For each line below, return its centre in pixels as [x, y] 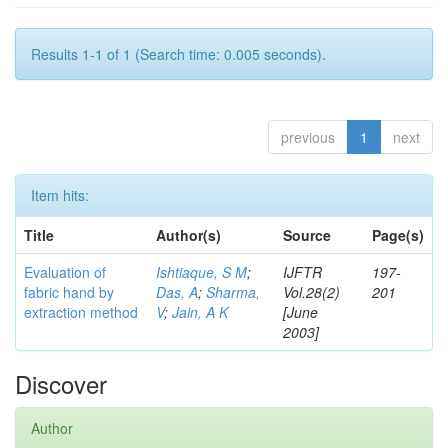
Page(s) [398, 235]
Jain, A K [200, 312]
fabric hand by [69, 292]
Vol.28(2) [311, 292]
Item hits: [60, 195]
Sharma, [233, 292]
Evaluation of [65, 272]
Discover [61, 383]
